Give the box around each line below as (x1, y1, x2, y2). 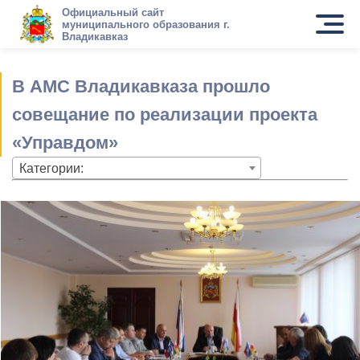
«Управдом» (12, 133, 118, 153)
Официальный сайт (61, 6, 164, 18)
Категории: (19, 162, 84, 175)
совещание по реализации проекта (12, 104, 317, 125)
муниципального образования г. (61, 18, 230, 31)
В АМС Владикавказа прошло (12, 76, 270, 96)
